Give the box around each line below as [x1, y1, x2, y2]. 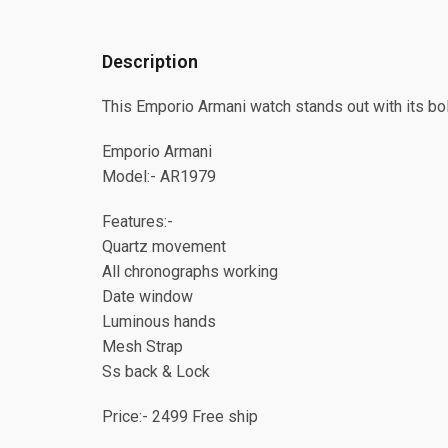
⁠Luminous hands [102, 312, 216, 331]
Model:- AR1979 [102, 167, 216, 186]
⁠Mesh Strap [102, 337, 183, 356]
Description [102, 51, 198, 72]
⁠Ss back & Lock [102, 362, 210, 381]
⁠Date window [102, 287, 193, 306]
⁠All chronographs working [102, 262, 278, 281]
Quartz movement [102, 237, 226, 256]
